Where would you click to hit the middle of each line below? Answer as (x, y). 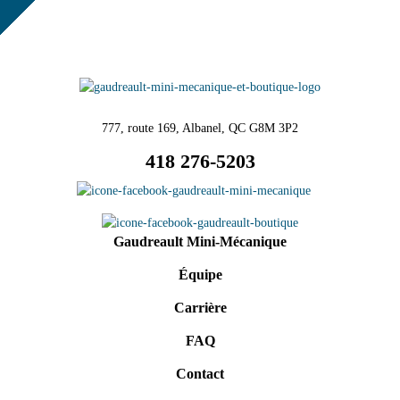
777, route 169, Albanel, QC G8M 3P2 (200, 128)
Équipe (200, 274)
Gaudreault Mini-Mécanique (200, 241)
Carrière (200, 307)
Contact (200, 373)
